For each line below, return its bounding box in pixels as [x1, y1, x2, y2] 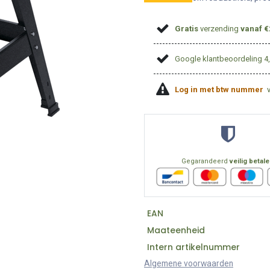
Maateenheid [146, 224, 205, 236]
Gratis [175, 24, 199, 33]
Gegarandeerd [181, 157, 230, 165]
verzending [198, 24, 241, 33]
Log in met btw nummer [175, 84, 266, 94]
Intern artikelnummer [146, 241, 240, 253]
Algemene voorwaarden [144, 258, 233, 268]
